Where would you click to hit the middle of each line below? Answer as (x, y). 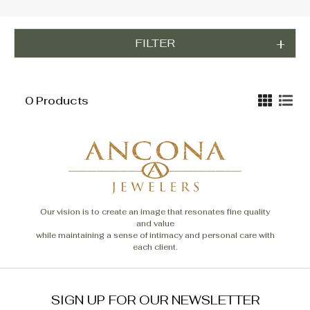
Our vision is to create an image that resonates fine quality (155, 212)
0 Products (57, 100)
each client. (155, 247)
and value (155, 224)
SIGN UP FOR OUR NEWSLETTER (155, 300)
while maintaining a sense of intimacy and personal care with (155, 236)
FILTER (155, 43)
